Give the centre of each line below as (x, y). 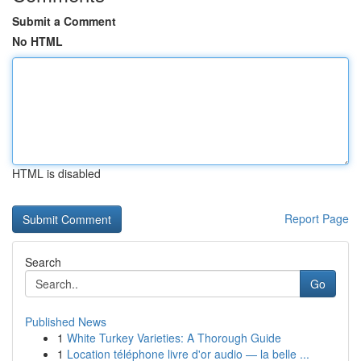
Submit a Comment (64, 21)
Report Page (317, 218)
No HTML (37, 41)
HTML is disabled (56, 173)
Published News (66, 322)
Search (43, 262)
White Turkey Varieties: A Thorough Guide (174, 338)
